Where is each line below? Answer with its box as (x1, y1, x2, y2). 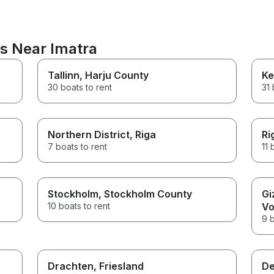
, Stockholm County (98, 187, 193, 200)
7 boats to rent (48, 141, 108, 152)
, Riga (130, 128, 157, 141)
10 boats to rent (48, 200, 111, 211)
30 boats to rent (48, 81, 113, 92)
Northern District (48, 128, 130, 141)
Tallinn (48, 68, 80, 81)
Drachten (48, 259, 94, 272)
